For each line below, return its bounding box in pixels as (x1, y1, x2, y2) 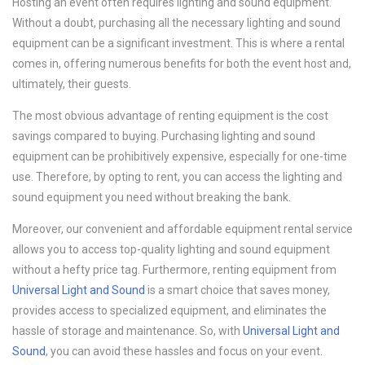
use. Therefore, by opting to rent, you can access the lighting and (12, 170, 342, 183)
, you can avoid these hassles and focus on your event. (46, 345, 323, 358)
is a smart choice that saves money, (145, 284, 330, 297)
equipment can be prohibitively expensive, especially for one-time (12, 150, 347, 163)
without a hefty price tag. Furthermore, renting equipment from (12, 263, 336, 276)
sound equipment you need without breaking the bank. (12, 191, 291, 204)
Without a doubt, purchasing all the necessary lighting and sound (12, 16, 341, 29)
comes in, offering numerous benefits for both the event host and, (12, 57, 351, 70)
